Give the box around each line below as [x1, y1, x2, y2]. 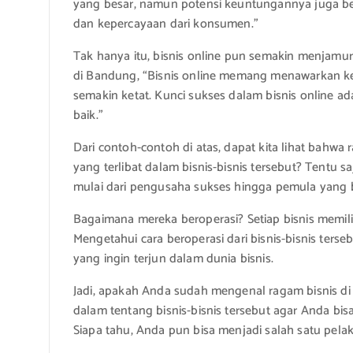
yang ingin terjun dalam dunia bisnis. [73, 247, 273, 269]
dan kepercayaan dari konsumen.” [73, 13, 258, 35]
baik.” [73, 104, 103, 126]
